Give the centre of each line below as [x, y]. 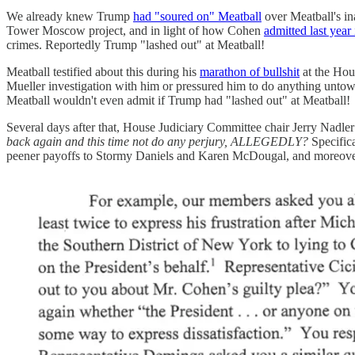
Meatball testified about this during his [103, 71]
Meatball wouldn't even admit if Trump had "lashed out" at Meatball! [178, 100]
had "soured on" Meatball [197, 16]
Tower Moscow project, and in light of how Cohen [135, 30]
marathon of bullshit [250, 71]
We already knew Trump [70, 16]
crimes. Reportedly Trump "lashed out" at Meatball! [136, 44]
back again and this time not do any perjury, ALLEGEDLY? [157, 141]
